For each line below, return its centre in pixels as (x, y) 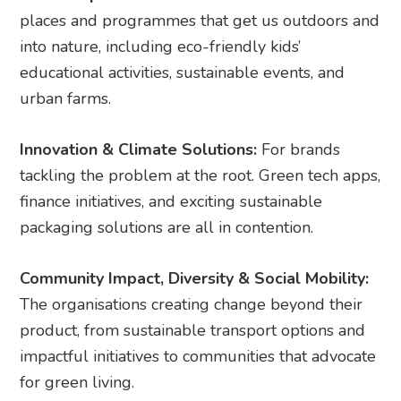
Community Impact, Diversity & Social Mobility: (195, 278)
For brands (299, 149)
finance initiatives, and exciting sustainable (171, 201)
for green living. (77, 382)
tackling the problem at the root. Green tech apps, (200, 175)
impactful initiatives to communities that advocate (198, 356)
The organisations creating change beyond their (192, 304)
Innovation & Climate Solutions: (139, 149)
